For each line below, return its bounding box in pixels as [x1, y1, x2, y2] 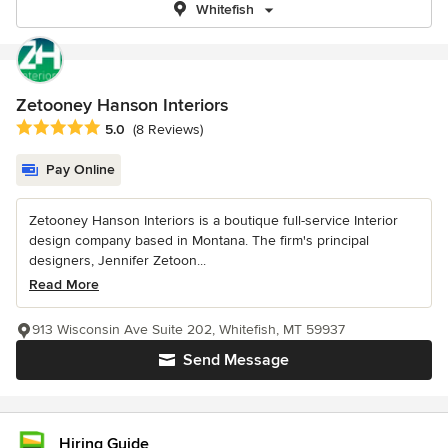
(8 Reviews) [133, 121, 203, 139]
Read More [29, 276, 99, 294]
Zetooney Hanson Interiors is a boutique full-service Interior [29, 212, 398, 230]
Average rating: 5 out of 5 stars [15, 118, 229, 139]
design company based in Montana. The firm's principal [29, 232, 369, 250]
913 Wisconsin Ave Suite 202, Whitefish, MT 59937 [32, 321, 345, 339]
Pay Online [46, 161, 115, 179]
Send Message [183, 350, 289, 371]
